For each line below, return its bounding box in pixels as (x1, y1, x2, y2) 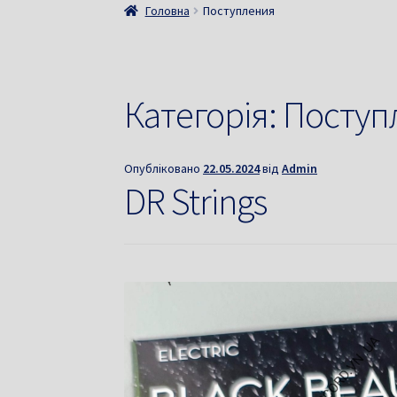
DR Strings (124, 178, 268, 225)
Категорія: (124, 91, 284, 138)
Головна (144, 2, 190, 19)
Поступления (202, 2, 275, 19)
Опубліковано (124, 160, 204, 177)
